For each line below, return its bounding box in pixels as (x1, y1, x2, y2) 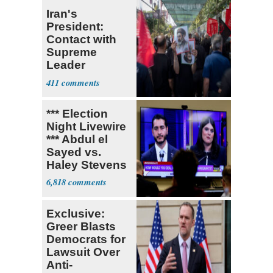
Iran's (46, 7, 77, 20)
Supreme (46, 45, 97, 58)
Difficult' (46, 83, 92, 97)
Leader (46, 58, 85, 71)
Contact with (46, 32, 116, 46)
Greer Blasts (46, 219, 116, 233)
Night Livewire (46, 119, 126, 133)
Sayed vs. (46, 145, 101, 158)
